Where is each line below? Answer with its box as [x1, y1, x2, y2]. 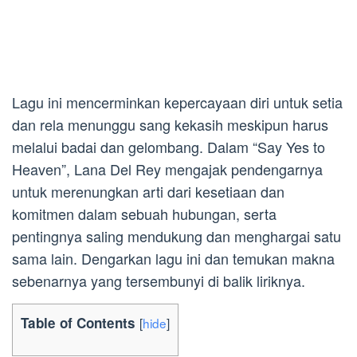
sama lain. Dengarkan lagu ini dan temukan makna [12, 247, 335, 269]
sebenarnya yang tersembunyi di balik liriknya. [12, 269, 305, 291]
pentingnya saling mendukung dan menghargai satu [12, 225, 341, 246]
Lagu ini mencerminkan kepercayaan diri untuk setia [12, 91, 343, 112]
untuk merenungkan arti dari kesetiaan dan [12, 180, 284, 202]
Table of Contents [21, 312, 135, 332]
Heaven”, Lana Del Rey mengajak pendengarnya [12, 158, 323, 179]
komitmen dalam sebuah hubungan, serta [12, 202, 277, 224]
